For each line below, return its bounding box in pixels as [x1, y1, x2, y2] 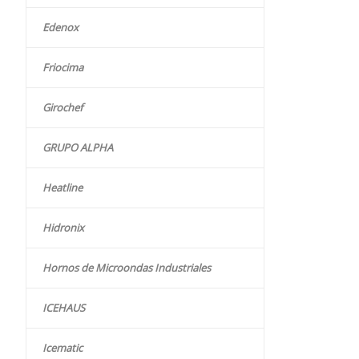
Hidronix [42, 220, 84, 236]
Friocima [42, 60, 83, 75]
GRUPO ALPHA [42, 140, 113, 155]
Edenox [42, 20, 79, 35]
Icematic [42, 341, 83, 356]
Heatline [42, 180, 83, 196]
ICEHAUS [42, 301, 85, 316]
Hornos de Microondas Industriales [42, 260, 211, 276]
